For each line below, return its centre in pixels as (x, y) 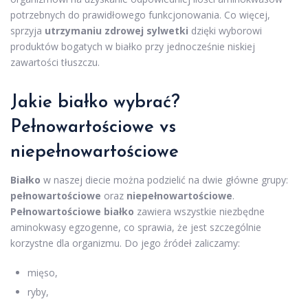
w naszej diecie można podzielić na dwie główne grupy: (164, 179)
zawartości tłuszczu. (55, 62)
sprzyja (27, 30)
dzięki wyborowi (225, 30)
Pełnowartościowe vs (93, 127)
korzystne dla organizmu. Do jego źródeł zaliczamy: (125, 243)
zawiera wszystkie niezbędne (199, 211)
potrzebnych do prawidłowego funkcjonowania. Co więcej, (140, 14)
